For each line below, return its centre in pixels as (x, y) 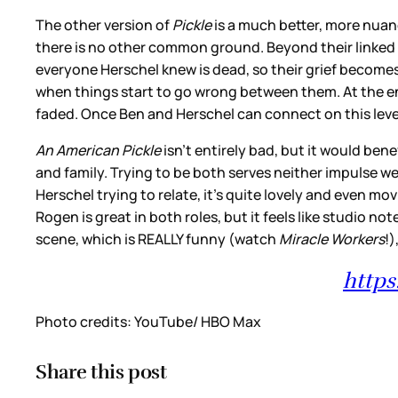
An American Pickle (98, 150)
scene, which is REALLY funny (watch (157, 239)
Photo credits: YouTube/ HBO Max (148, 321)
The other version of (104, 24)
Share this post (101, 372)
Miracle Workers (332, 239)
